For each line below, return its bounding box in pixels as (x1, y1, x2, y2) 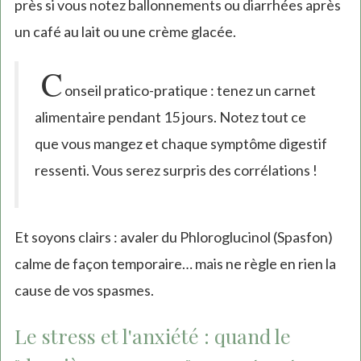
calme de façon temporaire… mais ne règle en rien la (14, 254, 336, 272)
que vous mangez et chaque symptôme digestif (34, 134, 327, 152)
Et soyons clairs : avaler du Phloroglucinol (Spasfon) (14, 227, 333, 246)
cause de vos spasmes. (14, 280, 154, 299)
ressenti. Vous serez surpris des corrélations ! (34, 160, 317, 179)
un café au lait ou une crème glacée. (14, 22, 236, 40)
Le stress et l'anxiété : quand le (14, 322, 291, 349)
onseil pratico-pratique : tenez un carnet (64, 81, 316, 99)
